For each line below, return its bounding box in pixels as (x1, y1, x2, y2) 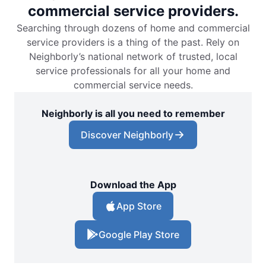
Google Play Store (99, 228, 179, 240)
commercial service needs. (73, 78, 193, 91)
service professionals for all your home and (36, 64, 230, 77)
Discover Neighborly (81, 128, 173, 141)
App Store (116, 199, 161, 212)
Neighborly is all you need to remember (41, 107, 225, 119)
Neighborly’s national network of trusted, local (28, 50, 237, 62)
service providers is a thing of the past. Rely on (27, 36, 239, 48)
